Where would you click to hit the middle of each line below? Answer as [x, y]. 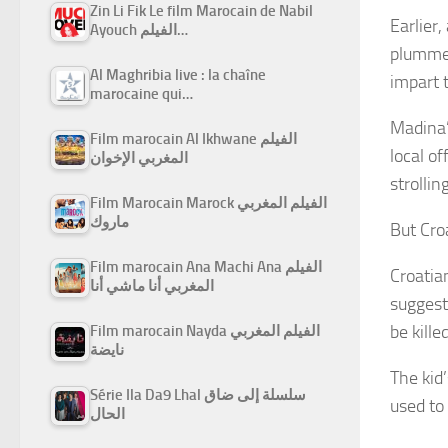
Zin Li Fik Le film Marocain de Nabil [201, 11]
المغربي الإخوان [139, 158]
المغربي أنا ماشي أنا [152, 286]
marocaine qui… [141, 94]
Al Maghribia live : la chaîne [178, 75]
